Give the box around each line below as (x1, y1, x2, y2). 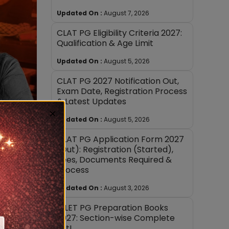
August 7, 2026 (104, 8, 150, 17)
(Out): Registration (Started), (57, 143, 174, 155)
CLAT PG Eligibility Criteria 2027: (57, 27, 182, 39)
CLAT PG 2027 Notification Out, (57, 75, 179, 87)
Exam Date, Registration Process (57, 85, 188, 97)
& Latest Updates (57, 95, 127, 107)
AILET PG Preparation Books (57, 201, 169, 214)
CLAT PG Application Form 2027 (57, 133, 185, 145)
